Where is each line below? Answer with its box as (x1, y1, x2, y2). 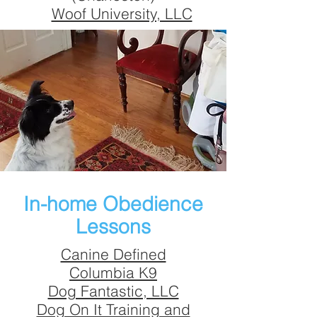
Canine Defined (60, 245, 166, 263)
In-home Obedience (23, 192, 203, 216)
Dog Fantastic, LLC (47, 282, 179, 300)
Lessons (76, 214, 151, 238)
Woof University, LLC (51, 4, 192, 23)
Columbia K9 (69, 263, 157, 282)
